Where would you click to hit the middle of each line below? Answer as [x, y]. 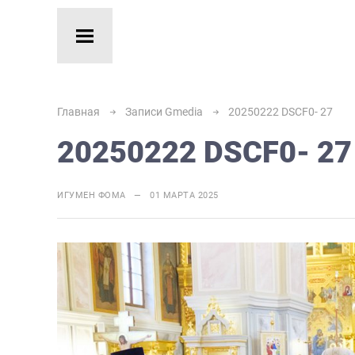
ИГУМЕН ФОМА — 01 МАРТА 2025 [138, 195]
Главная [78, 112]
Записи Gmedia [164, 112]
